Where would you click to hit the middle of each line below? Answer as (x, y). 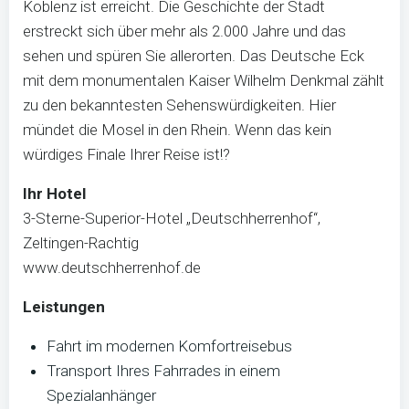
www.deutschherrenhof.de (112, 267)
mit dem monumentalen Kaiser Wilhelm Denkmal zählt (204, 80)
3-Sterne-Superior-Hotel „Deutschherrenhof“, (172, 218)
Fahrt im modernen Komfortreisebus (169, 346)
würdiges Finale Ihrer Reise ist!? (126, 154)
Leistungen (64, 307)
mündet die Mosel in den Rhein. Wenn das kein (177, 130)
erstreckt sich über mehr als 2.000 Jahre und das (184, 31)
